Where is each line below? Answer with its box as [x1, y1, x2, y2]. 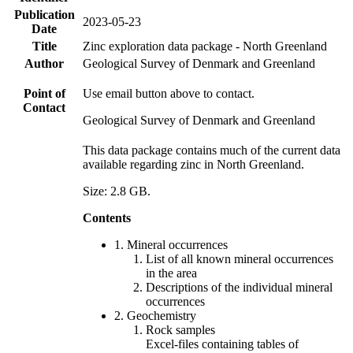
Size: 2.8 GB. [83, 184, 150, 198]
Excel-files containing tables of [146, 336, 299, 351]
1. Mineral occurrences [114, 237, 228, 251]
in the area [146, 266, 197, 280]
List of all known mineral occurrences [146, 251, 333, 266]
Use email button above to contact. [83, 86, 255, 100]
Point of [23, 86, 65, 100]
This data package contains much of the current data [83, 143, 340, 157]
